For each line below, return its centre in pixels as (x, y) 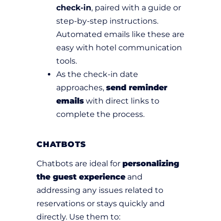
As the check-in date (97, 74)
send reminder (137, 88)
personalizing (151, 164)
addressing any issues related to (100, 190)
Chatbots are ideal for (79, 164)
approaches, (81, 88)
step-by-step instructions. (107, 21)
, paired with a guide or (136, 8)
